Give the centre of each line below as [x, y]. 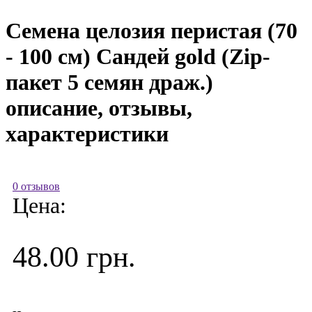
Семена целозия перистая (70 [151, 31]
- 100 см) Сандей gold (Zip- [138, 57]
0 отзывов [36, 186]
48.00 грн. [74, 257]
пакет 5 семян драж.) [109, 83]
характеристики [87, 134]
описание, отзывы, [99, 108]
